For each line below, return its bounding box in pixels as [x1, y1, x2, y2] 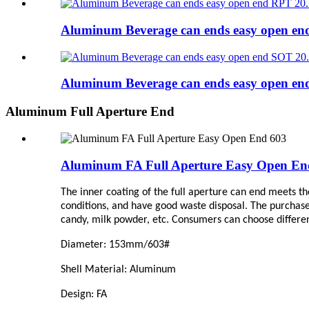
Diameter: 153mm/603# [61, 239, 170, 251]
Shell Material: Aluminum [61, 264, 176, 276]
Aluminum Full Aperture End [6, 104, 175, 119]
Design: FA [61, 289, 107, 301]
